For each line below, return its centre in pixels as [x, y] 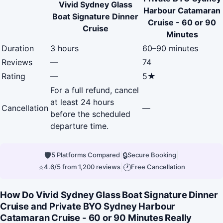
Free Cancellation [158, 167]
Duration [18, 48]
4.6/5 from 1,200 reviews [82, 167]
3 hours [64, 48]
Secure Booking [152, 155]
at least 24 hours [82, 102]
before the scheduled [90, 114]
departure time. [79, 126]
